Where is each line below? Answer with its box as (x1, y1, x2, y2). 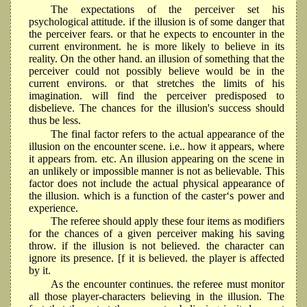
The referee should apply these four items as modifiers (51, 215, 284, 228)
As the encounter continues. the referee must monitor (51, 278, 284, 291)
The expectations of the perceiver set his (51, 3, 284, 15)
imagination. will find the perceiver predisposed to (29, 89, 284, 101)
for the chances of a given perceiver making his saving (29, 228, 284, 240)
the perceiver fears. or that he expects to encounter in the (29, 27, 284, 40)
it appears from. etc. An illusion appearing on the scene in (29, 152, 284, 164)
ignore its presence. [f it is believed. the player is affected (29, 252, 284, 265)
